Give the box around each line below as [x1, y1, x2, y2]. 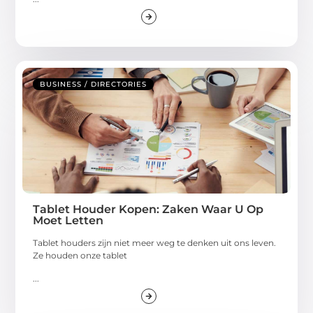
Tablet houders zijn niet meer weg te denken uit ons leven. [33, 238, 277, 249]
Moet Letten [33, 214, 104, 228]
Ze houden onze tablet [33, 250, 128, 261]
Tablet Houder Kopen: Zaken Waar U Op [33, 203, 264, 217]
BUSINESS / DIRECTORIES [40, 80, 147, 89]
